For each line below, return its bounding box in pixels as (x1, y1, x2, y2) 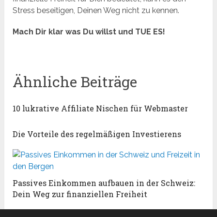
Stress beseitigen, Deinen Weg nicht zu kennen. (13, 6, 180, 15)
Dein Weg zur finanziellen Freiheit (13, 189, 148, 200)
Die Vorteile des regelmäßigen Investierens (13, 129, 182, 139)
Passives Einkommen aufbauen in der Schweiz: (13, 178, 196, 188)
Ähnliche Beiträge (13, 72, 138, 92)
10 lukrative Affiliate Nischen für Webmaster (13, 103, 188, 114)
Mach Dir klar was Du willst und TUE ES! (13, 27, 166, 37)
